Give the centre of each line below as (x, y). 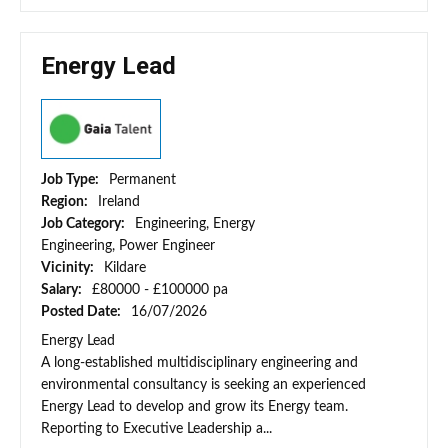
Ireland (119, 202)
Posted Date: (82, 312)
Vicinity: (69, 268)
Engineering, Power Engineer (128, 246)
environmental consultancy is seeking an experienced (203, 385)
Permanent (142, 180)
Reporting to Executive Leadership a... (156, 429)
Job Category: (84, 224)
